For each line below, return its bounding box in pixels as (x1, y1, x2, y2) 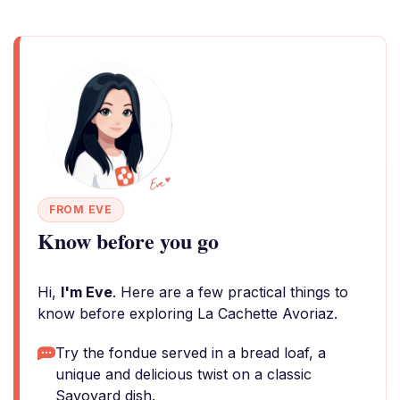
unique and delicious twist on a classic (55, 365, 312, 383)
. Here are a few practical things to (112, 283, 348, 301)
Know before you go (37, 225, 219, 256)
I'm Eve (61, 283, 112, 301)
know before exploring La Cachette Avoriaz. (37, 304, 337, 322)
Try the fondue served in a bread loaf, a (55, 344, 326, 362)
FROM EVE (49, 203, 112, 216)
